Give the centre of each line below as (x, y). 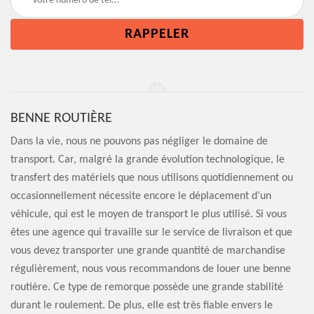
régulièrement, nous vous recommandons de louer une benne (151, 269)
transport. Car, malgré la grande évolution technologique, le (148, 160)
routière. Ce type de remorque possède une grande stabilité (147, 287)
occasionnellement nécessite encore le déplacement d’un (141, 196)
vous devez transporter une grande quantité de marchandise (148, 251)
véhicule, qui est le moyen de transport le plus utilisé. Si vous (149, 214)
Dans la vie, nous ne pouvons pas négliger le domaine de (139, 142)
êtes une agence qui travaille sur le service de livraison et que (151, 233)
